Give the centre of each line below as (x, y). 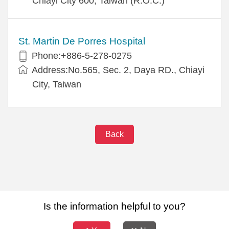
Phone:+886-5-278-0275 (83, 55)
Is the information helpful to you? (114, 206)
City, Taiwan (57, 84)
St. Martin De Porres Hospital (82, 41)
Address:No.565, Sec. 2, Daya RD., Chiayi (118, 70)
